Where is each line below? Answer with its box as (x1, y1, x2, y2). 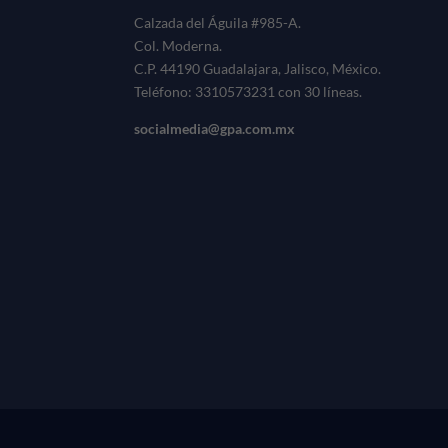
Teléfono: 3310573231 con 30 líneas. (134, 82, 363, 100)
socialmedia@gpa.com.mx (134, 119, 296, 137)
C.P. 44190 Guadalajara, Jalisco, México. (134, 59, 382, 77)
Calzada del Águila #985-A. (134, 13, 302, 31)
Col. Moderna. (134, 36, 223, 54)
